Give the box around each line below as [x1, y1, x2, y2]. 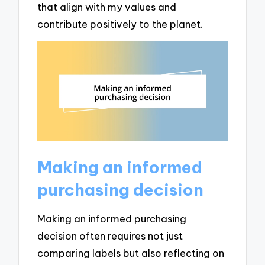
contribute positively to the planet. [37, 17, 203, 30]
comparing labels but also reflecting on [37, 247, 225, 260]
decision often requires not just [37, 230, 183, 243]
